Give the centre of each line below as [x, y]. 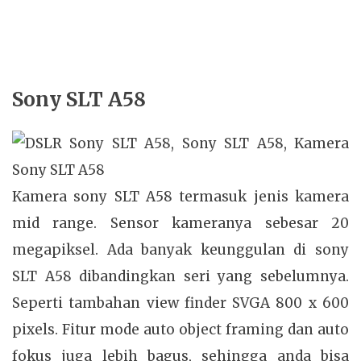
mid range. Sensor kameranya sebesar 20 [180, 224]
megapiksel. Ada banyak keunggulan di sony [180, 250]
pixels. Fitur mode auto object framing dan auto [180, 330]
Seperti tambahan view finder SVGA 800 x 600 [180, 303]
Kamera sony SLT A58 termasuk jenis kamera [180, 197]
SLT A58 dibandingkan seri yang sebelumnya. [180, 277]
